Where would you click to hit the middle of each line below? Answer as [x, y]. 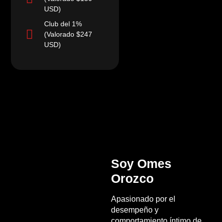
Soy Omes [141, 164]
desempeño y [135, 210]
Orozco [132, 179]
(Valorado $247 [68, 34]
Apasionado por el [143, 199]
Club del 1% [63, 24]
